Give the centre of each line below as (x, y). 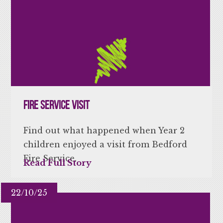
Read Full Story (58, 163)
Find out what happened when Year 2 (104, 130)
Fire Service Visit (57, 105)
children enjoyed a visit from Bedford (106, 144)
